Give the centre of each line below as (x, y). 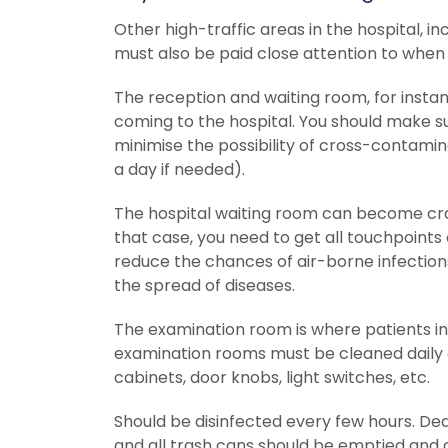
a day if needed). (179, 169)
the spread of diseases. (204, 285)
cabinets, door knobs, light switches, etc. (272, 377)
